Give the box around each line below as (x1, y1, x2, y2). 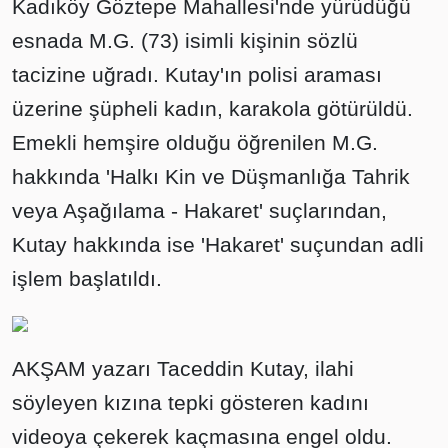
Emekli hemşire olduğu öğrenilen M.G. (12, 131, 378, 155)
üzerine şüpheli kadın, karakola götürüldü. (12, 97, 413, 121)
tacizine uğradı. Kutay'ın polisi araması (12, 63, 382, 87)
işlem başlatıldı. (12, 267, 162, 291)
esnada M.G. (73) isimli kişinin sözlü (12, 29, 358, 53)
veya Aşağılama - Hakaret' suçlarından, (12, 199, 387, 223)
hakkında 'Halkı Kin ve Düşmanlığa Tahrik (12, 165, 410, 189)
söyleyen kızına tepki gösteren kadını (12, 391, 369, 415)
